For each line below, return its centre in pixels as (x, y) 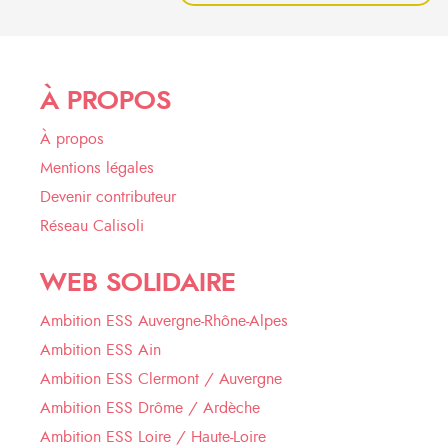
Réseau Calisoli (92, 226)
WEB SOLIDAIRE (138, 283)
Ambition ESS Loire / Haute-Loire (153, 437)
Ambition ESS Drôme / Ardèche (150, 408)
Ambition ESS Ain (100, 350)
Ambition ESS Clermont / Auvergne (161, 379)
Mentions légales (97, 168)
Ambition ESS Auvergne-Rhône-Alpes (164, 321)
